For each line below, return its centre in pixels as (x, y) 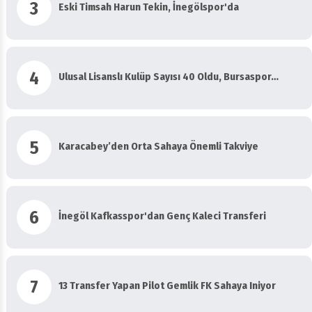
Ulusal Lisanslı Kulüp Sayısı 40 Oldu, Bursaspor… (169, 76)
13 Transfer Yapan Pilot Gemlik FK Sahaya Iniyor (167, 285)
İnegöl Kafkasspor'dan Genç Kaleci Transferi (162, 216)
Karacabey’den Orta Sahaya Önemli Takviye (158, 146)
